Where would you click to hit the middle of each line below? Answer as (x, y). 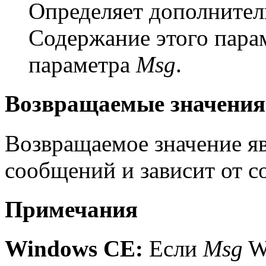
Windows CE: (74, 249)
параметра (82, 64)
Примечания (71, 209)
